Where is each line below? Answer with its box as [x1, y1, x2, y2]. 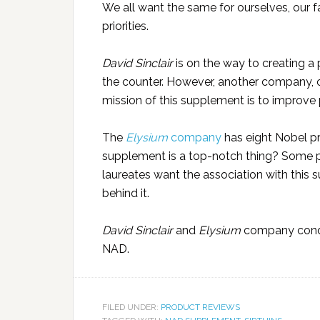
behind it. [102, 186, 149, 200]
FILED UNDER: [102, 301, 161, 312]
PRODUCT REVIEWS [161, 301, 240, 312]
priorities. [102, 19, 149, 33]
